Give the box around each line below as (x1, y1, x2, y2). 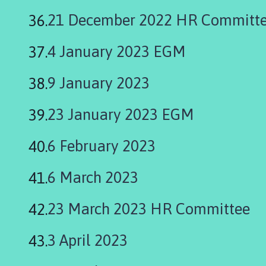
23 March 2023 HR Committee (47, 199, 250, 218)
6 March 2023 (47, 168, 138, 186)
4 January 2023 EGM (47, 42, 186, 61)
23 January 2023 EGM (47, 105, 194, 123)
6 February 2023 (47, 137, 156, 155)
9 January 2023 (47, 74, 150, 92)
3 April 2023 (47, 231, 128, 249)
